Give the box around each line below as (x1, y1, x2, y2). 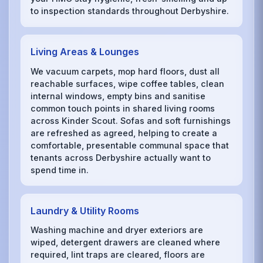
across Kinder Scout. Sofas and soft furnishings (31, 115, 231, 126)
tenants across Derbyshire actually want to (31, 152, 211, 163)
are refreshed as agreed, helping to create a (31, 127, 218, 138)
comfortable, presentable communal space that (31, 140, 230, 150)
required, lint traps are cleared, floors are (31, 249, 205, 260)
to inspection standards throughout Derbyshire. (31, 6, 230, 16)
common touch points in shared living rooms (31, 103, 215, 113)
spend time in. (31, 164, 89, 175)
